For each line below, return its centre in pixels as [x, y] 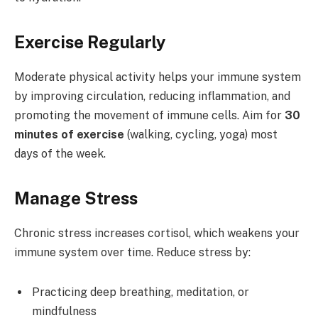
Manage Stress [76, 198]
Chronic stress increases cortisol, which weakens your [157, 234]
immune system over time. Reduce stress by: [132, 253]
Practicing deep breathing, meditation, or [141, 292]
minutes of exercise [69, 135]
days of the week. [60, 154]
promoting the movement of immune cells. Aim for [149, 116]
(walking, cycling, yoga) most [201, 135]
